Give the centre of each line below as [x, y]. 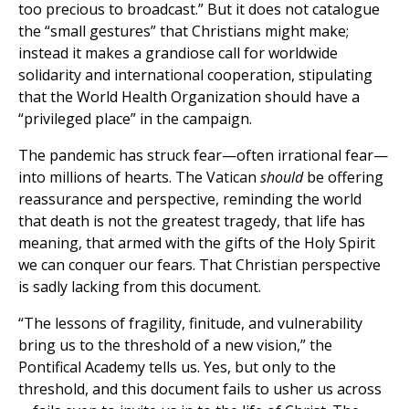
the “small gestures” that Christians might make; [184, 31]
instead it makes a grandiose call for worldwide [178, 53]
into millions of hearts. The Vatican [139, 178]
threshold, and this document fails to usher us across [200, 389]
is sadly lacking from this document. [140, 287]
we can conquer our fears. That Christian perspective [199, 265]
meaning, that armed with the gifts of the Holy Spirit [197, 243]
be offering [343, 178]
